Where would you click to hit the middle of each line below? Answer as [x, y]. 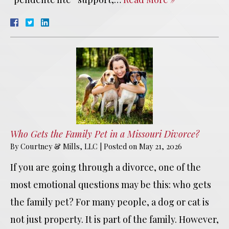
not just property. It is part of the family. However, [114, 219]
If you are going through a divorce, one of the [106, 167]
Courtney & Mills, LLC [59, 146]
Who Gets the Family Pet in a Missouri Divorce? [105, 134]
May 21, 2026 [161, 146]
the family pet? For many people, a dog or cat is [110, 202]
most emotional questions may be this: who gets [111, 184]
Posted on [121, 146]
